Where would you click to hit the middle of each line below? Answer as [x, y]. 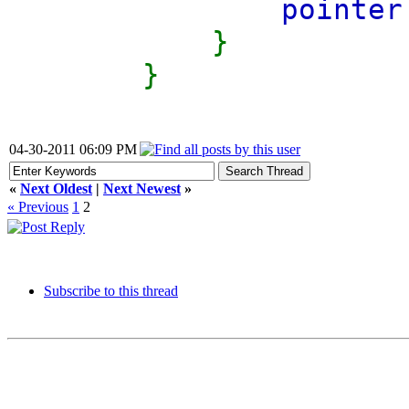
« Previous [38, 207]
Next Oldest [56, 189]
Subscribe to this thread [111, 291]
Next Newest [142, 189]
